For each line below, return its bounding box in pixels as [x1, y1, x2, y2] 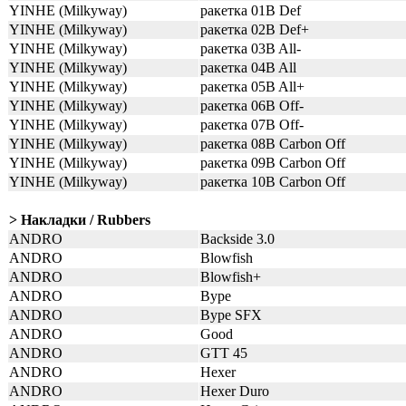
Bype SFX [200, 307, 262, 323]
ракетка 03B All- [200, 41, 301, 56]
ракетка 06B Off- [200, 98, 304, 113]
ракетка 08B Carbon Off [200, 136, 345, 151]
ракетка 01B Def [200, 3, 301, 18]
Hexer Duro [200, 383, 269, 399]
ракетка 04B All [200, 60, 296, 75]
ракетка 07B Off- [200, 117, 304, 132]
